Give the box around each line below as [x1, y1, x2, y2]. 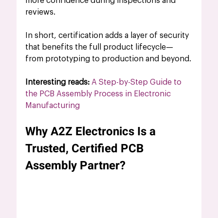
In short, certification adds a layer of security [25, 31, 191, 39]
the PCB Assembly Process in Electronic [25, 90, 173, 98]
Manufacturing [25, 101, 80, 109]
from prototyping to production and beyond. [25, 54, 192, 63]
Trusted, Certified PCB [25, 140, 147, 157]
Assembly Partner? [25, 157, 126, 174]
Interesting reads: [25, 78, 90, 86]
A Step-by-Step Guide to [91, 78, 184, 86]
